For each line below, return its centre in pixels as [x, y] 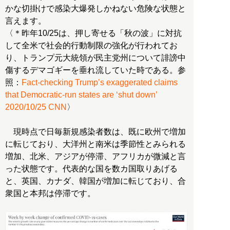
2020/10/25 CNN [36, 107]
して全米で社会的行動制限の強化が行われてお [91, 46]
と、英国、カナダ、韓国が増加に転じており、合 [95, 181]
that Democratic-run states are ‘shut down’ [81, 95]
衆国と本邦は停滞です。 [50, 194]
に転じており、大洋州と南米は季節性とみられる [95, 144]
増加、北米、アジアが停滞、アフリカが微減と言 [95, 157]
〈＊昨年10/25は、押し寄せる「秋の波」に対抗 [93, 33]
